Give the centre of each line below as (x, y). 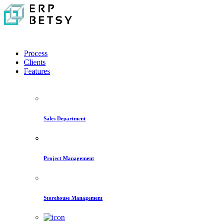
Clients (35, 62)
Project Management (69, 158)
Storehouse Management (73, 197)
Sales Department (65, 118)
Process (36, 53)
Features (37, 71)
